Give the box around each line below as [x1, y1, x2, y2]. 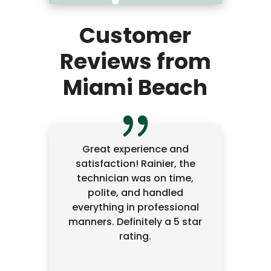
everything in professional [71, 200, 199, 215]
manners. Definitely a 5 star [68, 215, 203, 229]
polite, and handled [87, 186, 183, 200]
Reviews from [59, 46, 211, 77]
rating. [119, 229, 152, 244]
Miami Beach [63, 72, 208, 103]
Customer [79, 20, 192, 51]
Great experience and [82, 142, 189, 157]
